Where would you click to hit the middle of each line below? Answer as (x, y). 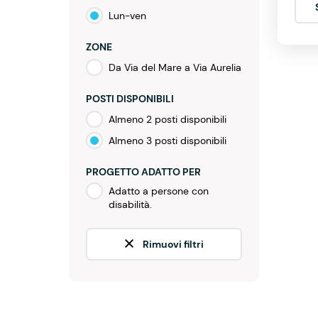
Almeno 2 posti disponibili (168, 119)
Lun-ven (127, 16)
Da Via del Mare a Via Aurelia (175, 67)
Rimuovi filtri (173, 244)
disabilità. (130, 204)
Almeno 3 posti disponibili (168, 141)
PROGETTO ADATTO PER (143, 172)
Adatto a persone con (159, 191)
